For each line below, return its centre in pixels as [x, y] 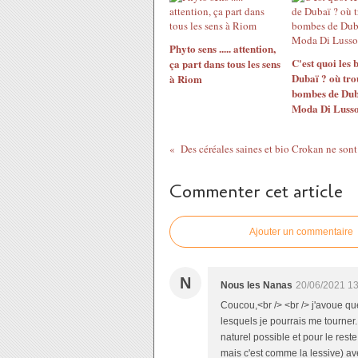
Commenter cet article [256, 192]
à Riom [186, 79]
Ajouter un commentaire [301, 232]
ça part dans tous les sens [225, 64]
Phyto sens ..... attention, [223, 48]
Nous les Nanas [257, 285]
